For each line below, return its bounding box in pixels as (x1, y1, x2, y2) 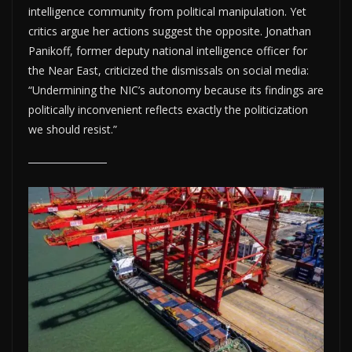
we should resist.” (28, 121, 117, 137)
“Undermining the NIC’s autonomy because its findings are (28, 82, 324, 97)
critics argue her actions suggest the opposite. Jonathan (28, 23, 311, 38)
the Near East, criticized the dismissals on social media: (28, 62, 309, 78)
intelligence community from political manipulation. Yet (28, 3, 306, 19)
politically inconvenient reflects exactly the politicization (28, 101, 308, 117)
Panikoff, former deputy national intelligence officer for (28, 42, 307, 58)
